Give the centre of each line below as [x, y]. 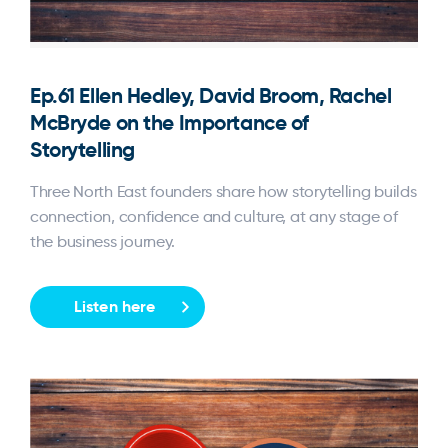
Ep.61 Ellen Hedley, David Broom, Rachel [211, 95]
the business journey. [103, 241]
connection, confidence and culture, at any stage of [214, 216]
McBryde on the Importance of [169, 122]
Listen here [115, 306]
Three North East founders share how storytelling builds [223, 191]
